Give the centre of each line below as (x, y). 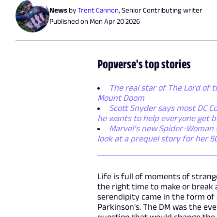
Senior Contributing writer (162, 10)
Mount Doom (121, 98)
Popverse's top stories (144, 63)
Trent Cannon (98, 10)
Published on (70, 21)
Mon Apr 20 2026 (115, 21)
